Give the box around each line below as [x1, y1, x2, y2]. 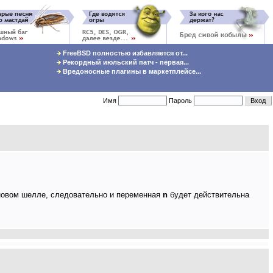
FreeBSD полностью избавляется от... [60, 49, 188, 57]
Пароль [169, 97, 194, 104]
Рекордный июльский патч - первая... [60, 58, 189, 66]
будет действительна [168, 190, 249, 199]
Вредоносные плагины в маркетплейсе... [60, 68, 201, 75]
